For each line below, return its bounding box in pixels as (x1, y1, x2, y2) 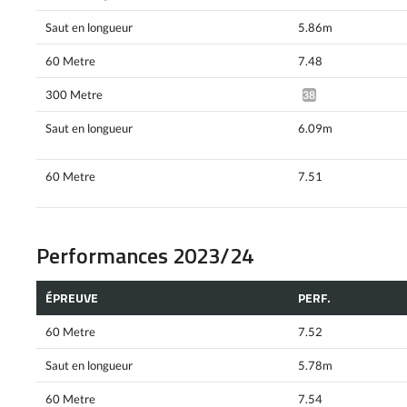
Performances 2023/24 (36, 238, 253, 272)
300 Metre (45, 86, 103, 102)
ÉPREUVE (45, 288, 98, 308)
